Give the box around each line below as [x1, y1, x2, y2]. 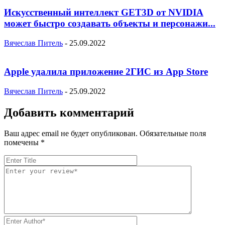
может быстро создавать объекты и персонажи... [4, 18, 215, 29]
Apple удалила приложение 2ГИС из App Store [4, 66, 208, 77]
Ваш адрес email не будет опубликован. [4, 129, 138, 138]
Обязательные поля [140, 129, 206, 138]
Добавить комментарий [4, 105, 134, 119]
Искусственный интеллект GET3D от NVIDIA [4, 7, 203, 18]
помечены [4, 138, 41, 147]
